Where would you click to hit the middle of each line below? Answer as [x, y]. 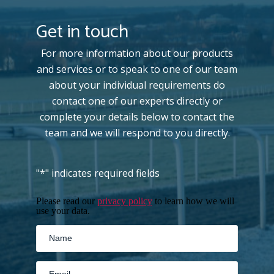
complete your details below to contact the [137, 117]
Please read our [66, 201]
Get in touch [82, 32]
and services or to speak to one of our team [137, 69]
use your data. [63, 211]
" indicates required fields [102, 173]
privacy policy [124, 201]
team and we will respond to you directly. [137, 133]
